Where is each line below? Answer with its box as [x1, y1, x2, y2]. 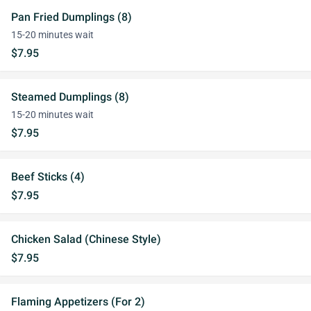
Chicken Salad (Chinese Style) [11, 233, 161, 246]
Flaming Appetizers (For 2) [11, 295, 145, 308]
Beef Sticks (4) [11, 170, 85, 183]
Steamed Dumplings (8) [11, 90, 129, 103]
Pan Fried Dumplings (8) [11, 10, 132, 24]
